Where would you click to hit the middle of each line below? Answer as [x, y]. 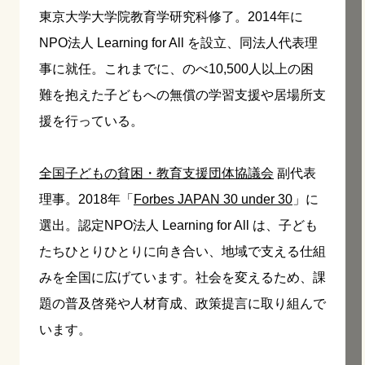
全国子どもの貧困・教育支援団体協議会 [156, 173]
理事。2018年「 [86, 199]
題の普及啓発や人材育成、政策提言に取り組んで [182, 303]
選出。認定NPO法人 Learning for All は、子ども [178, 225]
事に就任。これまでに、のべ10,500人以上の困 [176, 68]
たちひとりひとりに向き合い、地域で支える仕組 [182, 251]
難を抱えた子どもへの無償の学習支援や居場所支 [182, 95]
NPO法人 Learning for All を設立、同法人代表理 [178, 42]
